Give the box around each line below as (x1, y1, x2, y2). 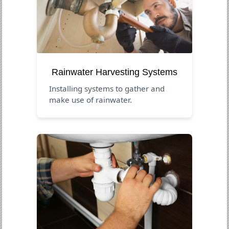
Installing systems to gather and (49, 83, 165, 94)
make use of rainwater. (49, 94, 132, 105)
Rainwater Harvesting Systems (52, 66, 177, 77)
